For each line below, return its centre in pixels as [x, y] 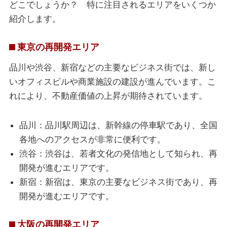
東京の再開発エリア [59, 47]
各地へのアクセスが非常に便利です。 [93, 140]
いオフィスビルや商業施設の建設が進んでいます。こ [113, 82]
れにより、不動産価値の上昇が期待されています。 [108, 96]
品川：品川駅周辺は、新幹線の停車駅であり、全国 [119, 125]
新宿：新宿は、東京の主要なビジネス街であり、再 [119, 182]
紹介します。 [35, 19]
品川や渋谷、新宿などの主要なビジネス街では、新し [113, 68]
